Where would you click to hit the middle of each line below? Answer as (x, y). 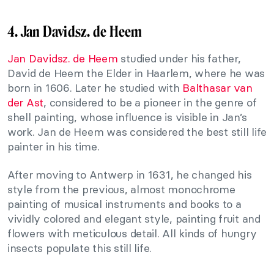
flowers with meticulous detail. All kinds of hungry (132, 234)
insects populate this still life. (80, 248)
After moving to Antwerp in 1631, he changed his (130, 175)
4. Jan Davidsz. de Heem (75, 32)
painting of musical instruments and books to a (124, 204)
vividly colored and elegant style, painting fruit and (134, 219)
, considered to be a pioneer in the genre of (150, 103)
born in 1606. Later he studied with (95, 88)
